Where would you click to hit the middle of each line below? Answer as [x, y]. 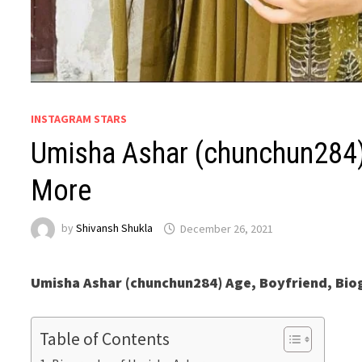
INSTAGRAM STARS [79, 119]
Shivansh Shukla [115, 228]
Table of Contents [105, 339]
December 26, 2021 [227, 228]
